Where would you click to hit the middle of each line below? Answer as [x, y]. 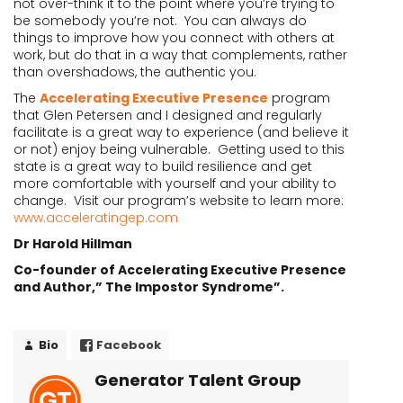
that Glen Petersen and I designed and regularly [168, 115]
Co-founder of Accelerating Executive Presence [180, 270]
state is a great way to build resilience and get [163, 166]
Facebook [129, 345]
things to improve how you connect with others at [174, 38]
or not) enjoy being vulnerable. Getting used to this [179, 149]
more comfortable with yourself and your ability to [175, 184]
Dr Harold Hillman [73, 244]
